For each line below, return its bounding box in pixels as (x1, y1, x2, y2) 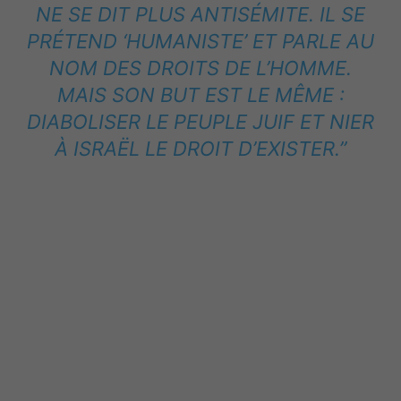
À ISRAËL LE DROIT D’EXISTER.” (55, 136, 346, 160)
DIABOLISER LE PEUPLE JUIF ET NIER (27, 109, 374, 133)
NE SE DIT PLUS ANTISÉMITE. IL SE (36, 2, 365, 26)
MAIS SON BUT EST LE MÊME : (56, 82, 345, 107)
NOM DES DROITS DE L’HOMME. (49, 55, 352, 80)
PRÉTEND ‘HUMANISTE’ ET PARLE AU (27, 29, 374, 53)
